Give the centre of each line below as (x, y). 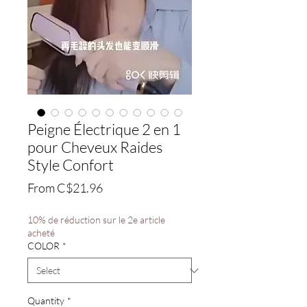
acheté (41, 233)
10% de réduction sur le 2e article (96, 220)
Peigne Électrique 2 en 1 (104, 129)
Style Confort (71, 165)
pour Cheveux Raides (95, 147)
